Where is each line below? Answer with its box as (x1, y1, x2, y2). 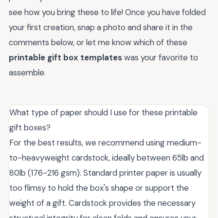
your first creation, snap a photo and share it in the (9, 22, 193, 33)
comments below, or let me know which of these (9, 37, 187, 48)
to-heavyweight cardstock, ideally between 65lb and (9, 152, 204, 163)
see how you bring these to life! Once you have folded (9, 7, 206, 18)
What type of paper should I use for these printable (9, 107, 198, 118)
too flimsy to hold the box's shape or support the (9, 182, 189, 194)
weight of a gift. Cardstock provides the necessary (9, 198, 196, 209)
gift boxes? (9, 122, 51, 133)
